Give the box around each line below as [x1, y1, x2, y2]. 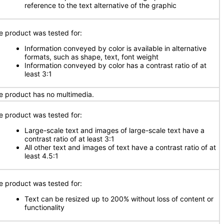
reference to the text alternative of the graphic [24, 1, 176, 9]
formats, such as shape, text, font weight [24, 52, 158, 61]
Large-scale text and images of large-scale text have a [24, 126, 204, 134]
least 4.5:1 [24, 151, 58, 160]
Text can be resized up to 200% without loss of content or [24, 194, 213, 203]
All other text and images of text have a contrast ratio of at [24, 143, 216, 151]
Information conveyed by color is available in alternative [24, 44, 206, 52]
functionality [24, 203, 64, 211]
